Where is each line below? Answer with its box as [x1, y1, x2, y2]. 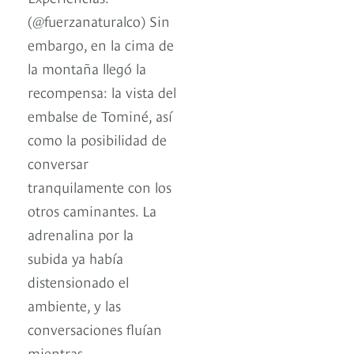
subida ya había [28, 247, 123, 268]
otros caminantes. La [28, 200, 156, 220]
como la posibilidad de [28, 129, 167, 149]
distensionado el [28, 271, 129, 292]
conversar [28, 153, 88, 173]
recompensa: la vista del [28, 81, 176, 102]
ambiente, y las [28, 295, 121, 315]
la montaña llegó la [28, 58, 146, 78]
